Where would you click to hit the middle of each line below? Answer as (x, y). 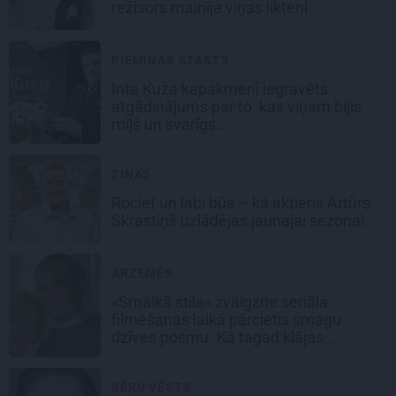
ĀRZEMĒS (142, 274)
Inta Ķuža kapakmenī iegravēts (220, 89)
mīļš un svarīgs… (171, 125)
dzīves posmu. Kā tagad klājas (217, 338)
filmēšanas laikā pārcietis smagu (226, 320)
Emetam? (147, 355)
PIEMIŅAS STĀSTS (171, 61)
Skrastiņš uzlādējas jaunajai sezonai (240, 221)
